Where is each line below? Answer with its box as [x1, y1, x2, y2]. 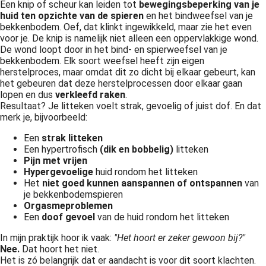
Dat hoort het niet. [22, 243, 99, 255]
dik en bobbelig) [103, 144, 176, 155]
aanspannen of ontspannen [121, 178, 242, 189]
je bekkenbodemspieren [24, 189, 123, 200]
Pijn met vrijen [24, 155, 87, 166]
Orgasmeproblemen [24, 200, 113, 211]
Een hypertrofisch [24, 144, 97, 155]
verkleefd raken [55, 89, 125, 100]
